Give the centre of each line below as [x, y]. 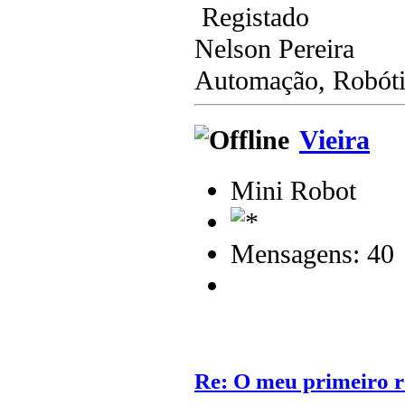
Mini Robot [293, 191]
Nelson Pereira [274, 48]
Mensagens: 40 [312, 254]
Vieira [334, 141]
